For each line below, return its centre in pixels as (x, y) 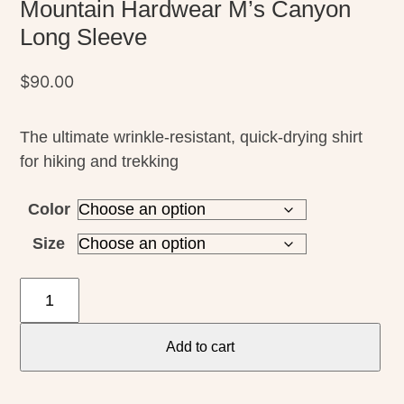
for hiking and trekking (100, 162)
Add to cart (200, 346)
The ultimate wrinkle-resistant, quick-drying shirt (192, 138)
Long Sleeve (84, 37)
